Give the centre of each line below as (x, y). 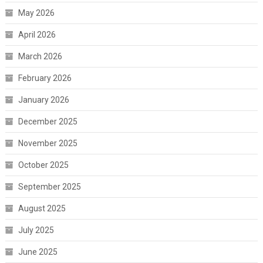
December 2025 (48, 122)
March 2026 (40, 56)
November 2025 (48, 143)
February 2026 (45, 78)
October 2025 (43, 165)
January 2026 (43, 100)
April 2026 (37, 35)
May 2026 (36, 13)
